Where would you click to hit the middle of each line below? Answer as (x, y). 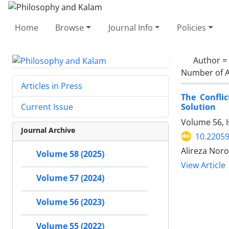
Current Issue (47, 107)
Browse (70, 27)
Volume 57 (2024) (70, 178)
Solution (198, 107)
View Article (203, 165)
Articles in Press (52, 86)
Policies (191, 27)
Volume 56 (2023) (70, 202)
